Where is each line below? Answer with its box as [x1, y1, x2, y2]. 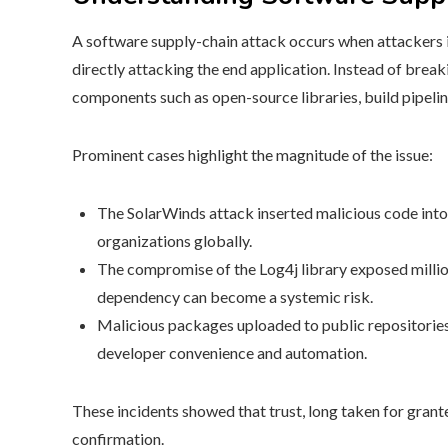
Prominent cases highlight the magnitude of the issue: [72, 145, 433, 164]
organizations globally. [97, 231, 252, 250]
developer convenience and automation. [97, 343, 367, 362]
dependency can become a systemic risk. [97, 287, 373, 306]
